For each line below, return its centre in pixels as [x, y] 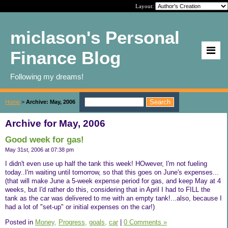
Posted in [20, 222]
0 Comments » [145, 222]
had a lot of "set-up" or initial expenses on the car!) [80, 207]
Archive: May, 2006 [51, 102]
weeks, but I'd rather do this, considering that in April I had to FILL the [108, 189]
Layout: [145, 6]
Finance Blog [65, 58]
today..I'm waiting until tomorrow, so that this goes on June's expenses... [112, 172]
